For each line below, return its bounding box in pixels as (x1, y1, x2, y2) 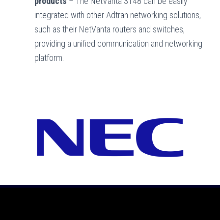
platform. (34, 53, 64, 63)
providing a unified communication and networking (34, 38, 202, 49)
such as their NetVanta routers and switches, (34, 24, 185, 35)
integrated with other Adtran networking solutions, (34, 10, 201, 21)
